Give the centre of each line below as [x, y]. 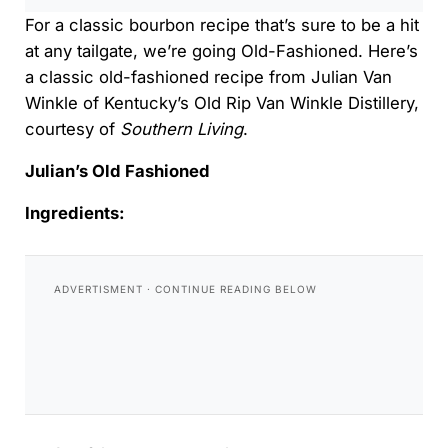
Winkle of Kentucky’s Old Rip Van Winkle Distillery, [221, 103]
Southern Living [181, 129]
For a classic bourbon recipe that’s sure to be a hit [221, 25]
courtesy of [72, 129]
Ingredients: [74, 213]
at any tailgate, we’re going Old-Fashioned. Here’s [221, 51]
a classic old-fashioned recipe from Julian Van [208, 77]
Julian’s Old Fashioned [117, 171]
